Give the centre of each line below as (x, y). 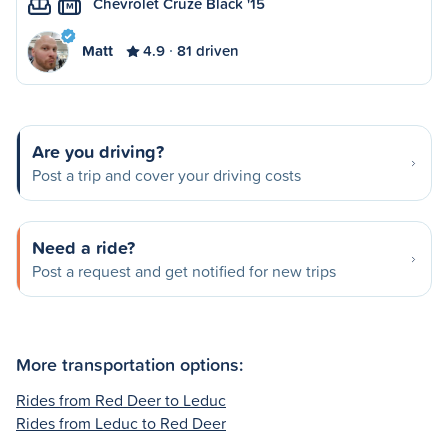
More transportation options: (129, 363)
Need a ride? (83, 247)
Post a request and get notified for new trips (184, 271)
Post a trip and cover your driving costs (166, 175)
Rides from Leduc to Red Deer (121, 422)
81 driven (208, 50)
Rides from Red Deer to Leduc (121, 399)
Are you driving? (98, 151)
